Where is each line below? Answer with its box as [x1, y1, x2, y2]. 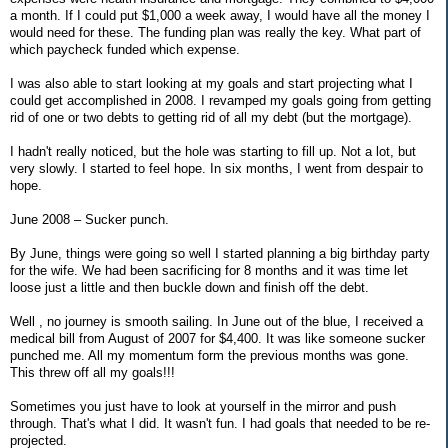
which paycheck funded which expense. [10, 41, 240, 57]
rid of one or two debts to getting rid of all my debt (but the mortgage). [10, 109, 412, 125]
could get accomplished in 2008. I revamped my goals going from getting [10, 92, 431, 108]
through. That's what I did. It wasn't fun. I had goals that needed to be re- [10, 415, 430, 431]
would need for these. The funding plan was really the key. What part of [10, 24, 421, 40]
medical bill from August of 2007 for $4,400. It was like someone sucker [10, 330, 425, 346]
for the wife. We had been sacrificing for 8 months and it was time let [10, 262, 408, 278]
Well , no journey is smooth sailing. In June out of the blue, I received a [10, 313, 423, 329]
